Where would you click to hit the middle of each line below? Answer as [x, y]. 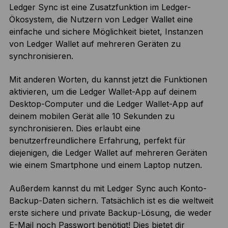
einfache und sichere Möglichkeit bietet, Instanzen [106, 32]
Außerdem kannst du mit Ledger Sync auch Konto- [108, 189]
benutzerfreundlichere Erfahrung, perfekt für [97, 141]
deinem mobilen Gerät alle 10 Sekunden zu [92, 116]
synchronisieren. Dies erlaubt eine [75, 129]
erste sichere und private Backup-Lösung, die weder [110, 213]
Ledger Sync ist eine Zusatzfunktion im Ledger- [100, 7]
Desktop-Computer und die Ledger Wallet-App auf [106, 104]
